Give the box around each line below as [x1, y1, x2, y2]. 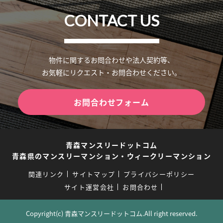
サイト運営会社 [64, 182, 114, 192]
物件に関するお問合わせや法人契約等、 [49, 54, 174, 65]
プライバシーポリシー [123, 169, 195, 179]
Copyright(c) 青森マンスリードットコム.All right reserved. [25, 208, 198, 218]
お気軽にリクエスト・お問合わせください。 [42, 67, 181, 77]
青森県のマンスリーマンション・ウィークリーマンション [11, 150, 212, 161]
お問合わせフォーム [74, 96, 149, 108]
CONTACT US [64, 10, 159, 30]
